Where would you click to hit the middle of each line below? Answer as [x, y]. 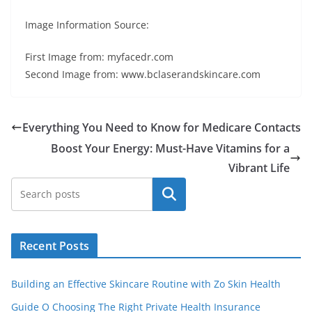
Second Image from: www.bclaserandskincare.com [143, 74]
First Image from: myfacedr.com [99, 56]
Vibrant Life [259, 167]
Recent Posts [54, 245]
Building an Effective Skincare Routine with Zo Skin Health [146, 283]
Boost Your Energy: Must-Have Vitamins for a [170, 148]
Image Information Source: [87, 24]
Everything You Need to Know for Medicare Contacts [162, 127]
